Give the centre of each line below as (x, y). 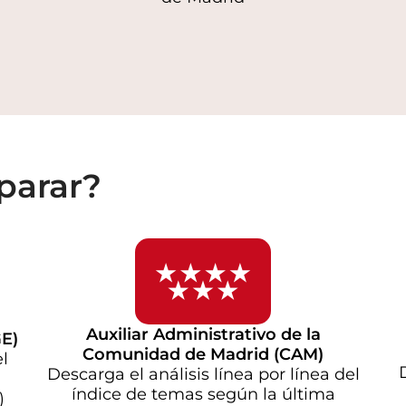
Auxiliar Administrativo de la (203, 334)
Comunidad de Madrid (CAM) (203, 354)
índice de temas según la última (203, 394)
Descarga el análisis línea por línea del (203, 374)
